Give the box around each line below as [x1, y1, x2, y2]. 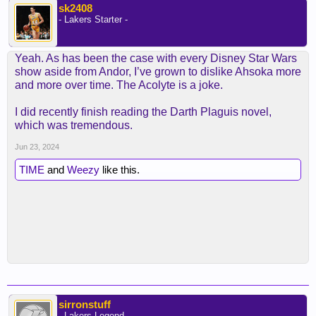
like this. [99, 164, 140, 176]
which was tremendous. [15, 119, 133, 132]
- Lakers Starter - [59, 14, 128, 25]
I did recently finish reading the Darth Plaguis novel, [15, 106, 272, 119]
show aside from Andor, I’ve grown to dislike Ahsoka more [15, 66, 301, 78]
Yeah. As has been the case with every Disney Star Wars [15, 52, 297, 65]
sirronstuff [59, 298, 111, 311]
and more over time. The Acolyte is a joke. [15, 79, 223, 92]
